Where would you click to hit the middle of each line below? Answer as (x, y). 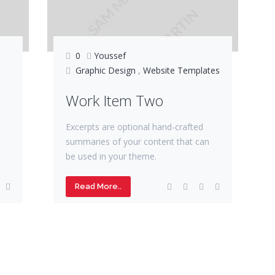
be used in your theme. (112, 156)
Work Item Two (114, 100)
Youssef (110, 55)
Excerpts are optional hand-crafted (134, 126)
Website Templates (181, 70)
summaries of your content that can (137, 141)
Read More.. (98, 186)
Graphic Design (105, 70)
